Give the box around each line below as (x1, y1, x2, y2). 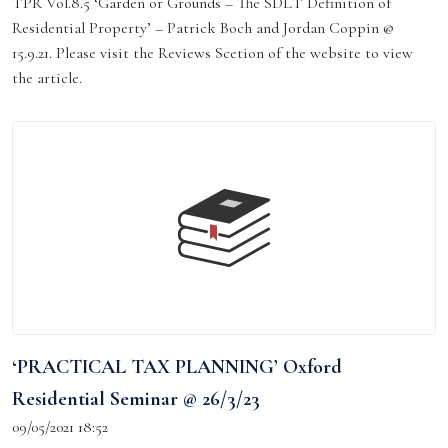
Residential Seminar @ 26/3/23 (12, 387, 260, 411)
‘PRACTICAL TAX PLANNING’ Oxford (12, 355, 342, 379)
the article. (12, 68, 86, 88)
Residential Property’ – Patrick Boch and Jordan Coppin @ (12, 18, 394, 38)
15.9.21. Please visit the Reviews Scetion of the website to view (12, 43, 413, 63)
